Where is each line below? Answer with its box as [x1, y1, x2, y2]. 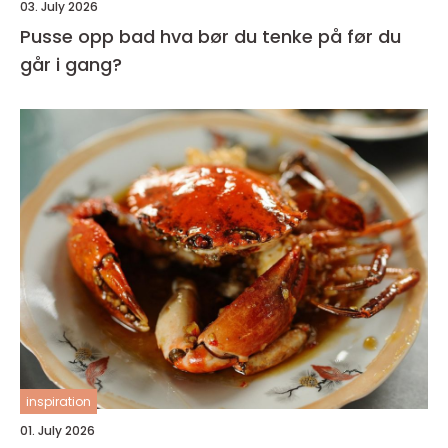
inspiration [26, 393, 91, 411]
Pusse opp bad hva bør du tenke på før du [20, 24, 160, 50]
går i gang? [20, 52, 122, 78]
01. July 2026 [20, 422, 95, 440]
